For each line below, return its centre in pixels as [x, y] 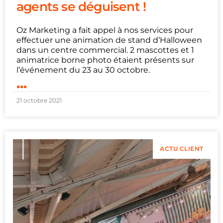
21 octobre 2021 [39, 101]
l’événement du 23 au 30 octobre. [83, 70]
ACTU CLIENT [182, 149]
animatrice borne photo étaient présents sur [105, 60]
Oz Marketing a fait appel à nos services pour [105, 30]
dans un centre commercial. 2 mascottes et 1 [105, 50]
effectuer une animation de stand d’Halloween [109, 40]
